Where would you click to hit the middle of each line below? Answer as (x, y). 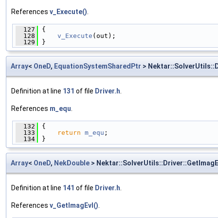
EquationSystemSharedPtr (98, 66)
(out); (104, 36)
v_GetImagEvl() (74, 206)
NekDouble (72, 163)
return (69, 133)
